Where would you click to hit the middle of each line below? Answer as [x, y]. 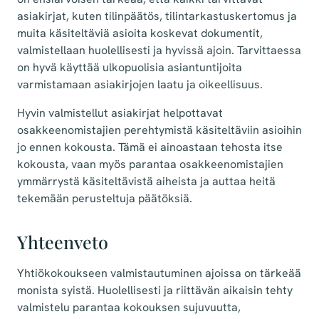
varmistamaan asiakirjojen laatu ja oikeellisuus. [140, 84]
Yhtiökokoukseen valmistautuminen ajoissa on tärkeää [159, 273]
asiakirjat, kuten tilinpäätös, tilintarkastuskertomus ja [157, 16]
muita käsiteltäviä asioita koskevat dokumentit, [140, 33]
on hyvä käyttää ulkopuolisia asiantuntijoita [130, 67]
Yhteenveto [63, 241]
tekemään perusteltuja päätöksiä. [105, 198]
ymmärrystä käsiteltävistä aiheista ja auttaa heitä [146, 181]
